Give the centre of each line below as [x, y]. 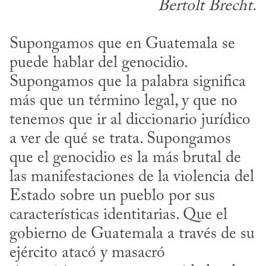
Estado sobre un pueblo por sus [112, 196]
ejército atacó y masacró [87, 253]
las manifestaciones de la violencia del [132, 177]
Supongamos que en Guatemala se [122, 44]
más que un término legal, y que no [123, 101]
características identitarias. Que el [118, 215]
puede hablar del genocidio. [98, 63]
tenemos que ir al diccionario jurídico [130, 120]
